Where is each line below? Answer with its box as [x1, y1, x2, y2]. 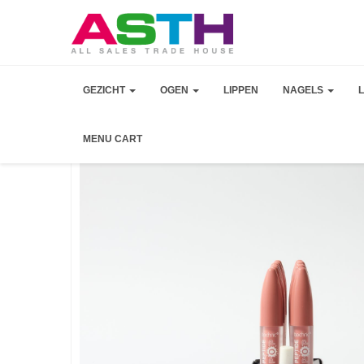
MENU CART [83, 133, 142, 145]
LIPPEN [223, 84, 258, 96]
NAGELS [283, 84, 326, 96]
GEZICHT [83, 84, 128, 96]
